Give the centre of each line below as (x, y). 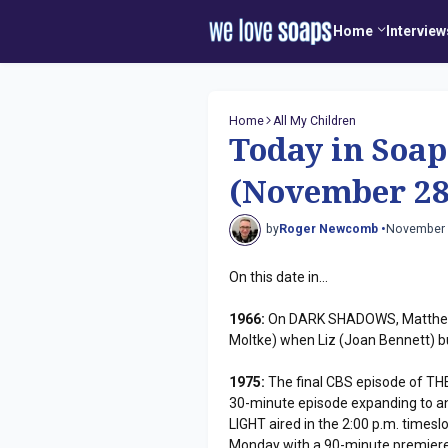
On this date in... (279, 276)
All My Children (315, 120)
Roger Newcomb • (332, 229)
